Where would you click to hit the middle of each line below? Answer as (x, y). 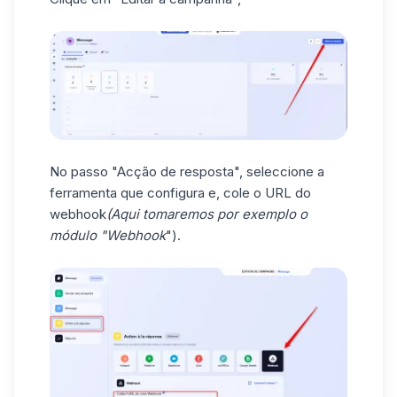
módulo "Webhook (108, 235)
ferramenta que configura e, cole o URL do (180, 192)
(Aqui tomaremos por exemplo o (207, 214)
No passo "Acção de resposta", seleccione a (187, 171)
